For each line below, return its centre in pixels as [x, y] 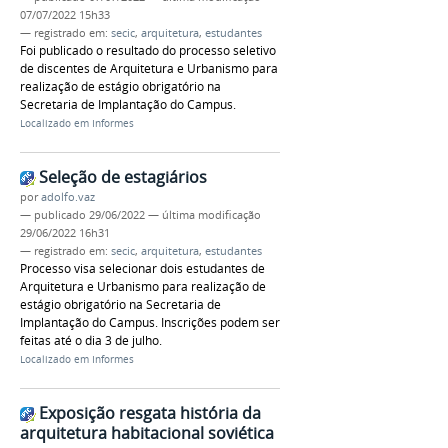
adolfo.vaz [68, 197]
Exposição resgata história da [150, 412]
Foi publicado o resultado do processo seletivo [148, 51]
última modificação [211, 215]
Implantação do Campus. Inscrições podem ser [150, 323]
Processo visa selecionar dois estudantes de [142, 269]
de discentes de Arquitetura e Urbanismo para [149, 69]
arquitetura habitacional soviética [147, 432]
